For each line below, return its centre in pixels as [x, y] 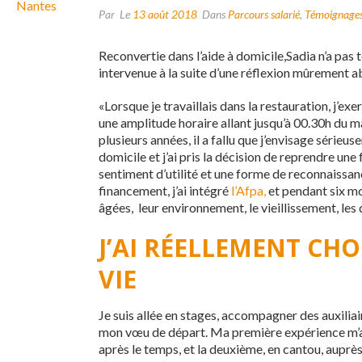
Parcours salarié [264, 15]
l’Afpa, [248, 191]
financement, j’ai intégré [165, 191]
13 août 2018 [165, 15]
